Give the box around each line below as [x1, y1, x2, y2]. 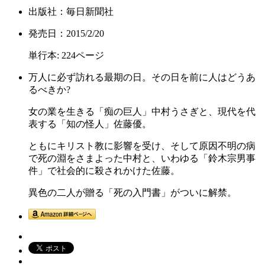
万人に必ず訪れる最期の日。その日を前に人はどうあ [28, 72, 256, 83]
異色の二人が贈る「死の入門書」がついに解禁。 [28, 188, 237, 198]
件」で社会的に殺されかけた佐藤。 [28, 166, 180, 176]
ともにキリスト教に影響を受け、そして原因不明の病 [28, 141, 256, 151]
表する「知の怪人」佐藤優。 [28, 119, 151, 130]
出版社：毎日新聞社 [28, 7, 114, 17]
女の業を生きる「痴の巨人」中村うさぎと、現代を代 [28, 106, 256, 117]
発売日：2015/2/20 [28, 28, 104, 39]
